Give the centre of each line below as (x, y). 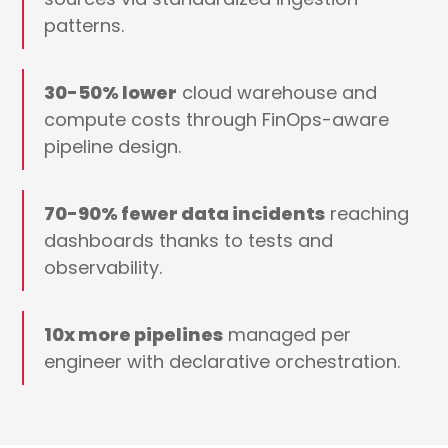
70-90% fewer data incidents (185, 214)
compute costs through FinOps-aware (217, 120)
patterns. (84, 26)
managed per (287, 335)
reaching (367, 214)
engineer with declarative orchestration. (222, 362)
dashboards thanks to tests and (189, 241)
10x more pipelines (134, 335)
